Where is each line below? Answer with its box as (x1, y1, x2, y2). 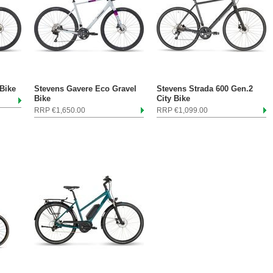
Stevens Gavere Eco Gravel (34, 84, 136, 93)
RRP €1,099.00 (157, 106, 208, 115)
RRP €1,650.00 (34, 106, 85, 115)
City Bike (157, 94, 190, 103)
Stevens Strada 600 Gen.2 (157, 84, 253, 93)
